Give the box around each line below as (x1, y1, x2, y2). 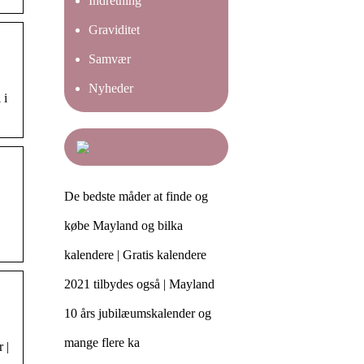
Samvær (89, 52, 131, 66)
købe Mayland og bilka (64, 219, 183, 232)
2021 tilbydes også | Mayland (64, 277, 214, 291)
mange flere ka (64, 336, 140, 349)
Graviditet (89, 23, 140, 37)
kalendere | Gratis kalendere (64, 248, 206, 262)
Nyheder (89, 81, 133, 95)
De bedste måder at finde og (64, 189, 208, 203)
